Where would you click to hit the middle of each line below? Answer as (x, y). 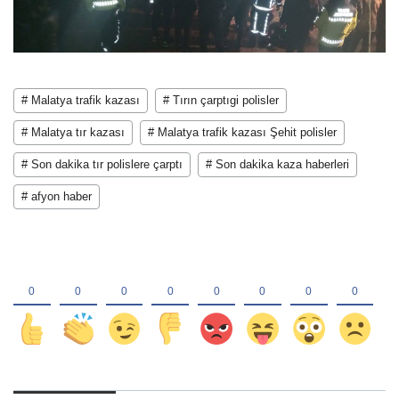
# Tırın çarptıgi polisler (221, 101)
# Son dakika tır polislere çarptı (102, 165)
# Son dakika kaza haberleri (277, 165)
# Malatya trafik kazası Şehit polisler (242, 133)
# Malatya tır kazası (73, 133)
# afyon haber (57, 197)
